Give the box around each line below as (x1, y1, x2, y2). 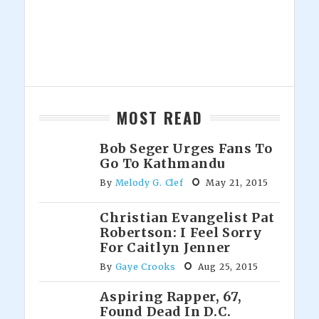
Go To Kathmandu (100, 155, 225, 172)
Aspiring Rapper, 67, (100, 288, 242, 305)
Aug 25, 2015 (198, 261, 258, 273)
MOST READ (116, 106, 203, 130)
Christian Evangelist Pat (100, 209, 275, 226)
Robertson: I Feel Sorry (100, 224, 262, 241)
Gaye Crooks (115, 261, 176, 273)
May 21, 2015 (206, 177, 269, 189)
